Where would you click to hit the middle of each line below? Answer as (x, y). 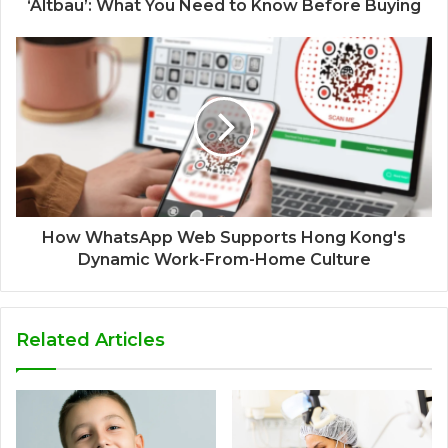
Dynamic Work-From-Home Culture (224, 260)
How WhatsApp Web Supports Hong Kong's (224, 238)
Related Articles (90, 340)
